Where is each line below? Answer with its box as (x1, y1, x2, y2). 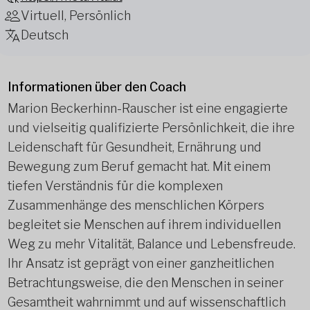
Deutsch (20, 28, 69, 42)
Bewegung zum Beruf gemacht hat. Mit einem (7, 159, 271, 174)
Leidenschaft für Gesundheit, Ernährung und (7, 140, 262, 154)
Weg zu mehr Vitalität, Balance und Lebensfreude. (7, 237, 295, 251)
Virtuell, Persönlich (20, 8, 131, 23)
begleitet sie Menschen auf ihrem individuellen (7, 217, 281, 232)
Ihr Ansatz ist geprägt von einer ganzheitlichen (7, 256, 274, 271)
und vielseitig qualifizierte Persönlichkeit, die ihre (7, 120, 295, 135)
